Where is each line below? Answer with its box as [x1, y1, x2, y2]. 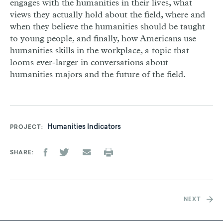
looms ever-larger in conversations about [10, 58, 168, 67]
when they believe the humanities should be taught [10, 22, 205, 31]
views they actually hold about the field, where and [10, 10, 205, 19]
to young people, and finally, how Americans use [10, 34, 196, 43]
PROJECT [10, 125, 41, 130]
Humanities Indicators [47, 124, 121, 131]
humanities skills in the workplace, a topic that [10, 46, 189, 55]
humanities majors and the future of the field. [10, 70, 186, 79]
